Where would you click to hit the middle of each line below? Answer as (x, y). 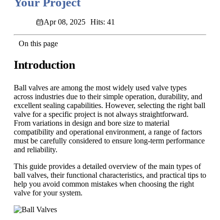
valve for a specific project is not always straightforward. (101, 114)
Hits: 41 (103, 22)
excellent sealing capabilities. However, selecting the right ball (110, 106)
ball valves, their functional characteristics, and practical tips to (110, 175)
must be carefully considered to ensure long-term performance (109, 141)
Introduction (44, 65)
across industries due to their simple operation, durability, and (108, 97)
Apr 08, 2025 (65, 22)
